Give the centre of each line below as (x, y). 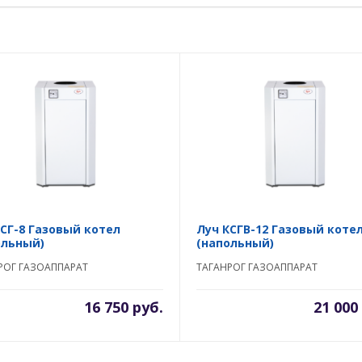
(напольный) (235, 243)
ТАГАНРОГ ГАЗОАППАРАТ (257, 267)
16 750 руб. (124, 307)
